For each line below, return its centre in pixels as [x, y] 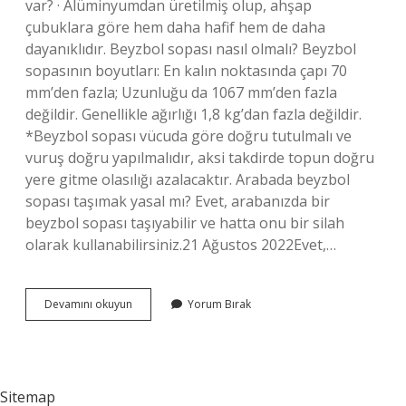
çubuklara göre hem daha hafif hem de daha [175, 27]
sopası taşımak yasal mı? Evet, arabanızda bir [178, 201]
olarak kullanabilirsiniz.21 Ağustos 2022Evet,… [181, 245]
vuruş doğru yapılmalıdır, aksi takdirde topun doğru [200, 158]
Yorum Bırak [219, 304]
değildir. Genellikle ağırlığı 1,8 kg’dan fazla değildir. [193, 114]
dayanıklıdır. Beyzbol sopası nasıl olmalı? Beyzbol [191, 49]
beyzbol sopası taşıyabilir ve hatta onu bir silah [185, 223]
